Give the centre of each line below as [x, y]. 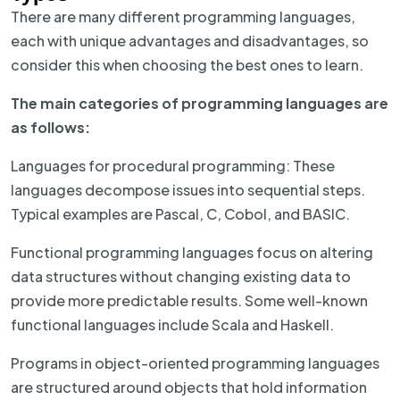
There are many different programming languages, [183, 17]
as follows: [50, 127]
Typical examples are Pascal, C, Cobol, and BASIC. [180, 214]
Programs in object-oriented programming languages [195, 363]
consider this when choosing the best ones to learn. [187, 65]
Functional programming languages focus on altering [192, 252]
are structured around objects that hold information [189, 387]
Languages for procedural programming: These [173, 166]
